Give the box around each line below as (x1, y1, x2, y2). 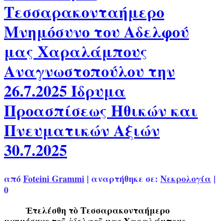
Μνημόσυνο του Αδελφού (4, 20, 189, 43)
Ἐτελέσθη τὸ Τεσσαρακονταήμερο (4, 204, 170, 217)
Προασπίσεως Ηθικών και (4, 99, 198, 122)
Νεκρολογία (160, 172, 211, 185)
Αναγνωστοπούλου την (4, 59, 175, 83)
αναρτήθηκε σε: (91, 172, 160, 185)
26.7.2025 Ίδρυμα (4, 79, 126, 103)
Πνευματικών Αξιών (4, 118, 160, 142)
